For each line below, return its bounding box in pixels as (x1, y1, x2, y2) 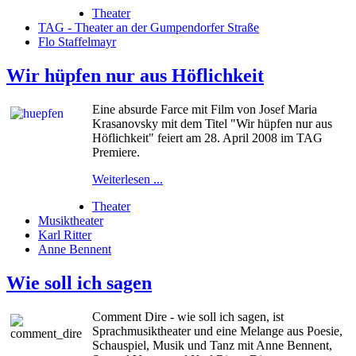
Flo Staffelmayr (38, 35, 116, 49)
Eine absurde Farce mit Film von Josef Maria (92, 103, 317, 117)
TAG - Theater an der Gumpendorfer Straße (38, 21, 259, 35)
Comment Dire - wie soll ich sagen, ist (92, 309, 284, 323)
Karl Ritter (38, 228, 91, 242)
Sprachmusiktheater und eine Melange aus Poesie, (92, 323, 342, 338)
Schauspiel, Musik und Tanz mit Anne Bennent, (92, 338, 332, 352)
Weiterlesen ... (92, 172, 163, 187)
